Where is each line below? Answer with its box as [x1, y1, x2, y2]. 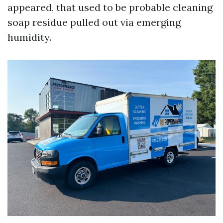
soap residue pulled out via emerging [7, 16, 181, 29]
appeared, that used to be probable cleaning [7, 1, 213, 14]
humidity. [7, 31, 51, 44]
